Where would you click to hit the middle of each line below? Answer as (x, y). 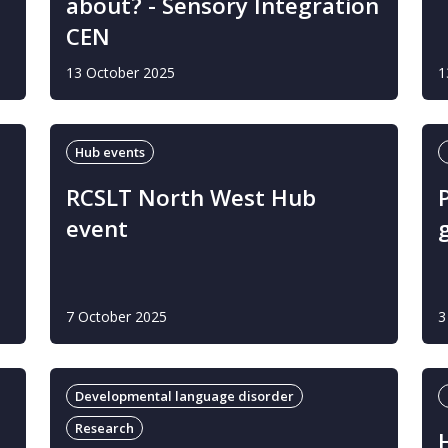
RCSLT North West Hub (191, 197)
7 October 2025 (116, 316)
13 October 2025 (120, 72)
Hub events (110, 152)
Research (104, 428)
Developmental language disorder (184, 396)
